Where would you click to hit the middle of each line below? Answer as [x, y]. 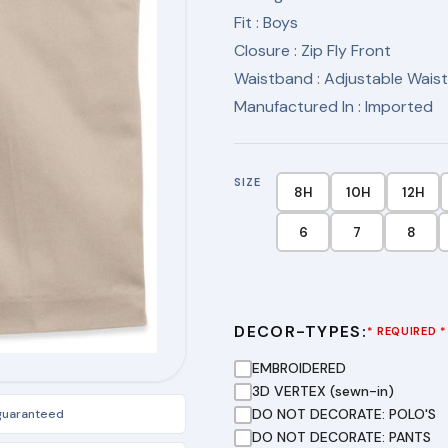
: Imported [396, 106]
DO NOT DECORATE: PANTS [342, 437]
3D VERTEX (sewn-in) [323, 391]
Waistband [276, 78]
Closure [264, 50]
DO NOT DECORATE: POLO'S [344, 414]
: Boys [277, 22]
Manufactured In [296, 106]
